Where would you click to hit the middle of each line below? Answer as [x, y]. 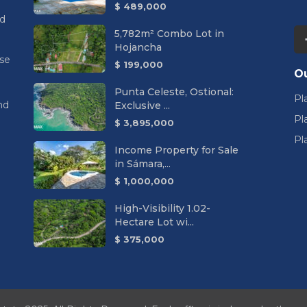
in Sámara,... [143, 163]
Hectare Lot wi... [154, 222]
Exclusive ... [142, 105]
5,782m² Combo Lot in [169, 33]
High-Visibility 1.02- [162, 208]
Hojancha [138, 47]
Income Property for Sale [176, 150]
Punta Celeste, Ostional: [174, 91]
